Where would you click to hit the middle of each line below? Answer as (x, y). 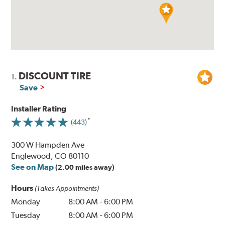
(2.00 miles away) (85, 167)
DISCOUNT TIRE (55, 76)
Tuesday (26, 215)
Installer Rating (39, 109)
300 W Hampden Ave (48, 145)
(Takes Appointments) (67, 189)
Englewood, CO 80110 (50, 156)
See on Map (33, 167)
